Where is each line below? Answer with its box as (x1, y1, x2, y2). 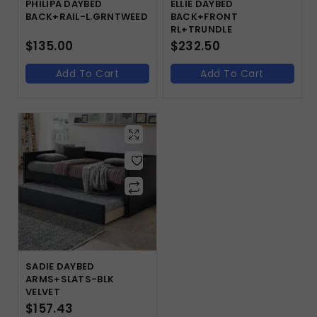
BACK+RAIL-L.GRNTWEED (25, 9, 149, 23)
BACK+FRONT (170, 9, 238, 23)
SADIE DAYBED (25, 260, 95, 274)
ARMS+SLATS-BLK (25, 272, 115, 287)
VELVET (25, 285, 60, 299)
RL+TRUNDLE (170, 22, 232, 36)
